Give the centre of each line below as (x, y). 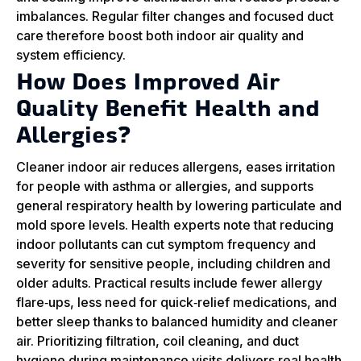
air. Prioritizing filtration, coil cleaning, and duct (158, 341)
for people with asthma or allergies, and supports (165, 187)
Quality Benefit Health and (168, 111)
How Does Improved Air (148, 84)
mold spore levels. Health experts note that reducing (175, 225)
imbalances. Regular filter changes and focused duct (175, 17)
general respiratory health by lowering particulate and (179, 206)
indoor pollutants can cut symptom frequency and (166, 245)
